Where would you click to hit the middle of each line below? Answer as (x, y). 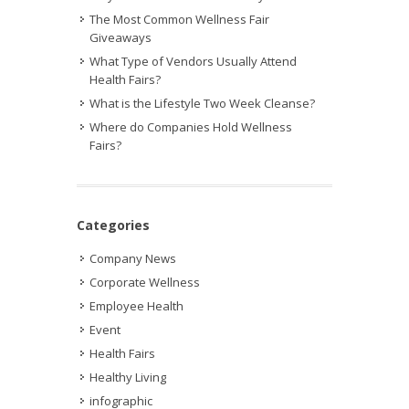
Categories (113, 225)
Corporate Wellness (145, 282)
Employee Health (136, 306)
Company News (133, 258)
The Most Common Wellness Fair (179, 19)
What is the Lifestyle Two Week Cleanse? (202, 103)
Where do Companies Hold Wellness (191, 127)
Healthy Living (128, 377)
